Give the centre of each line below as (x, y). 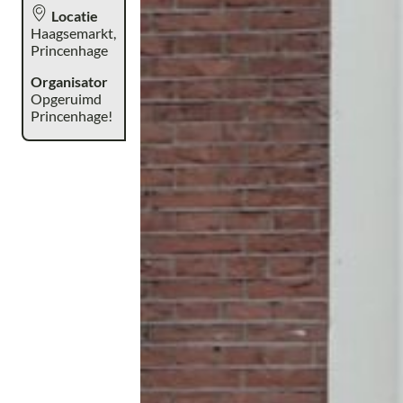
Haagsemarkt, (74, 33)
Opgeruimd (67, 99)
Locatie (74, 16)
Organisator (70, 82)
